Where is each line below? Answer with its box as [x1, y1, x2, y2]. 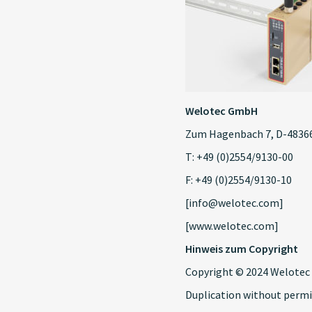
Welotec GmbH [185, 104, 258, 118]
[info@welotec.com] [185, 196, 283, 210]
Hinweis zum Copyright [185, 242, 298, 256]
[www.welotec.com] [185, 219, 279, 233]
